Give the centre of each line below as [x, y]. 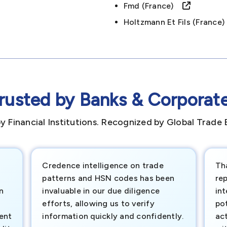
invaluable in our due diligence [101, 191]
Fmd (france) [153, 6]
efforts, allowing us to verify [98, 203]
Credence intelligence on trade [103, 165]
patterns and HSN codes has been [108, 178]
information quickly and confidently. [113, 216]
